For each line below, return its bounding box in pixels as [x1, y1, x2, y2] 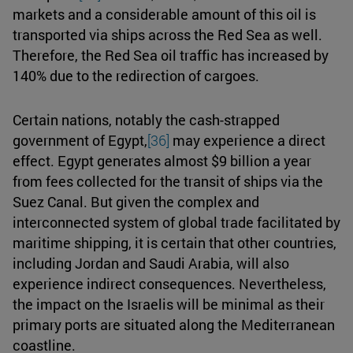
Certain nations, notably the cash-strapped [13, 110, 280, 129]
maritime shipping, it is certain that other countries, [13, 232, 336, 252]
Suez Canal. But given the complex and [13, 191, 259, 211]
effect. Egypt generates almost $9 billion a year [13, 150, 311, 170]
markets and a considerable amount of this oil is [13, 4, 316, 24]
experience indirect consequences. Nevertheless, [13, 273, 326, 293]
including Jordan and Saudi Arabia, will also [13, 253, 289, 273]
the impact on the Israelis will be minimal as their [13, 294, 325, 314]
